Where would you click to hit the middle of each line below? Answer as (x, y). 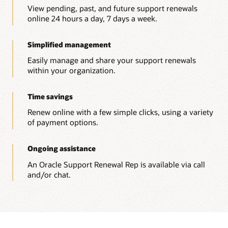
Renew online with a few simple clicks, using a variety (120, 112)
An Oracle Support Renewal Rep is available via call (116, 164)
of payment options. (63, 122)
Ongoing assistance (61, 148)
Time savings (50, 96)
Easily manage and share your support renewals (111, 60)
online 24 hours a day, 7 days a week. (92, 19)
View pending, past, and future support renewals (112, 8)
